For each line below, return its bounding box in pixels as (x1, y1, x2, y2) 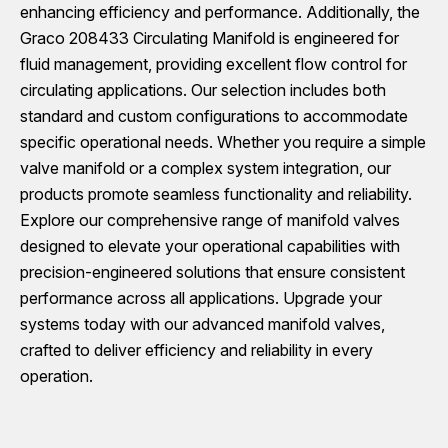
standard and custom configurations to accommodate (20, 106, 408, 126)
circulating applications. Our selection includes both (20, 80, 386, 100)
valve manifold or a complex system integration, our (20, 158, 391, 178)
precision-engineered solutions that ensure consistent (20, 262, 405, 282)
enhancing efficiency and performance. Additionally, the (20, 2, 420, 22)
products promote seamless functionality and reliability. (20, 184, 412, 204)
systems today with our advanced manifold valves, (20, 314, 385, 334)
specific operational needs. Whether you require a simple (20, 132, 426, 152)
